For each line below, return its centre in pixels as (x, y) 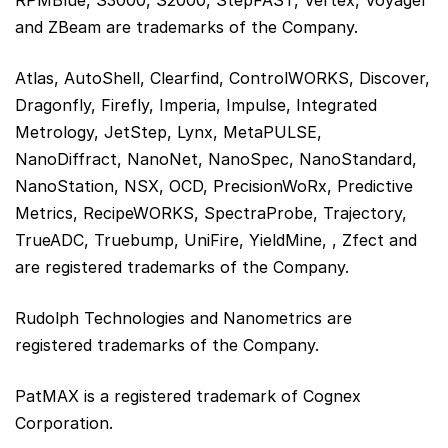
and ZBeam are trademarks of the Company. (186, 26)
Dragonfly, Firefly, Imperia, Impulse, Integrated (196, 104)
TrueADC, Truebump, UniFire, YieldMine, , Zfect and (216, 239)
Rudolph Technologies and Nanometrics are (183, 317)
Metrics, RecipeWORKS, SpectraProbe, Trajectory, (211, 212)
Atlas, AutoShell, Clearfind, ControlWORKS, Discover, (222, 77)
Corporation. (64, 422)
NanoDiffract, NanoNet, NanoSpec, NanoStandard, (216, 158)
